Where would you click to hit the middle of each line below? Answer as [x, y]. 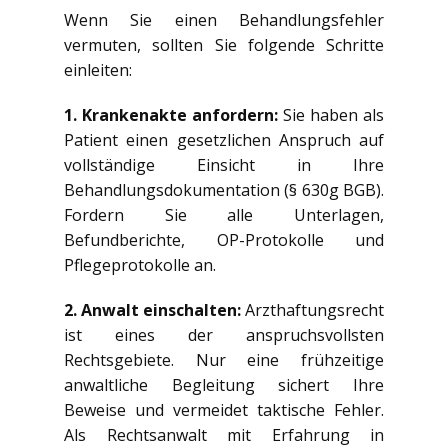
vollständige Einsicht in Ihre [224, 164]
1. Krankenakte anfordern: [171, 114]
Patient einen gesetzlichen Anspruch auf [224, 139]
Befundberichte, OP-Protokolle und [224, 239]
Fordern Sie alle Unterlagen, [224, 214]
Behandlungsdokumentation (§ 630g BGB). [224, 189]
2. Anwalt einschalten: [152, 309]
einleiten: [98, 69]
